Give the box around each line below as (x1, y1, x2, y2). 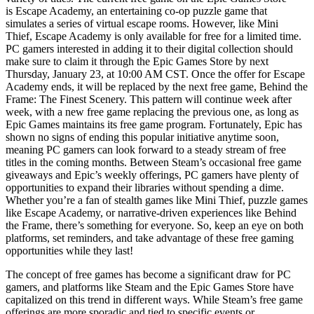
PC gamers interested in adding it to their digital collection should (6, 42, 293, 55)
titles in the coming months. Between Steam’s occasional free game (6, 156, 301, 168)
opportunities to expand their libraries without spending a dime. (6, 181, 284, 193)
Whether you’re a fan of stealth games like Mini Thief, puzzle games (6, 193, 308, 206)
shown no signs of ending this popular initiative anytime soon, (6, 130, 279, 143)
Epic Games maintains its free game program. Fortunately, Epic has (6, 118, 302, 130)
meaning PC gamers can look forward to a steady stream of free (6, 143, 286, 156)
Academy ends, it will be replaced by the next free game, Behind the (6, 80, 308, 93)
